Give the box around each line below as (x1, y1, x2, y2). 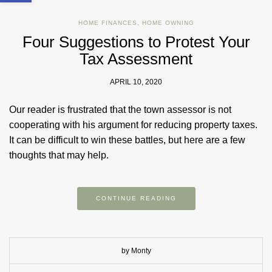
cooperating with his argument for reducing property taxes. (9, 120, 257, 131)
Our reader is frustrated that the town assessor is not (9, 104, 231, 115)
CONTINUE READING (95, 195, 177, 202)
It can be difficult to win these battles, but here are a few (9, 135, 245, 146)
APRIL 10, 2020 (110, 78, 162, 87)
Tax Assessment (80, 50, 192, 69)
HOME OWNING (141, 19, 194, 27)
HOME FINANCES (78, 19, 137, 27)
